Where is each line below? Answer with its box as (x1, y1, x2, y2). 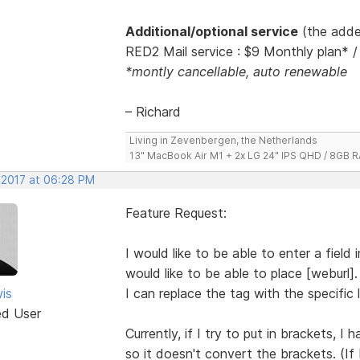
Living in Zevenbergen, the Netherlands (129, 133, 317, 146)
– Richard (125, 103, 181, 120)
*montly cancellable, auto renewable (125, 63, 347, 80)
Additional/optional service (125, 22, 298, 39)
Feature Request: (125, 204, 227, 221)
